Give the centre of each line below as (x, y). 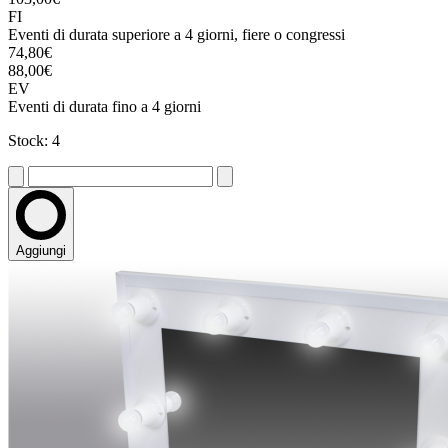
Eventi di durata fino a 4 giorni (104, 107)
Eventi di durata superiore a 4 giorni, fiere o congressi (176, 35)
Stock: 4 (34, 141)
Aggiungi (41, 251)
